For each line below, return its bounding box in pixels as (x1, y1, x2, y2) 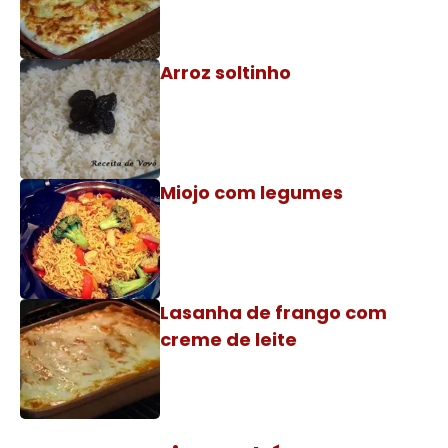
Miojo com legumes (160, 180, 343, 205)
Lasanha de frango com (160, 300, 387, 325)
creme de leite (160, 327, 297, 352)
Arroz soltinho (160, 60, 291, 85)
